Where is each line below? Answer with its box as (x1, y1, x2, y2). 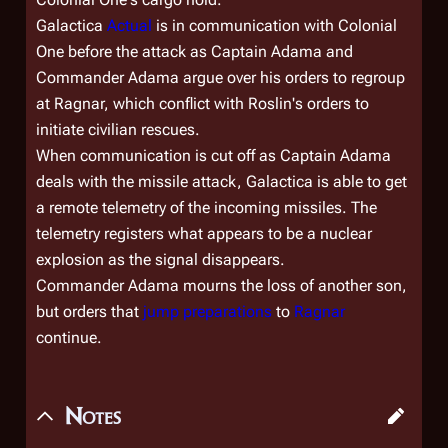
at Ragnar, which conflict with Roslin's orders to (36, 94, 369, 113)
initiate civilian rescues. (36, 120, 200, 139)
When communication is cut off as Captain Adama (36, 146, 391, 165)
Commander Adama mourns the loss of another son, (36, 276, 407, 295)
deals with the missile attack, (36, 172, 246, 191)
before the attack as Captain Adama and (64, 42, 353, 61)
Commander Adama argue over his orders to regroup (36, 68, 405, 87)
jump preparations (143, 302, 272, 321)
